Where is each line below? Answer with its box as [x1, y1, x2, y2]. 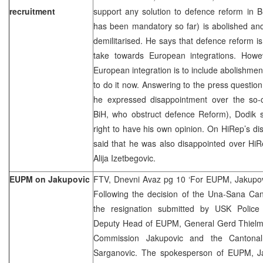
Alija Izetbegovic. [93, 151, 156, 164]
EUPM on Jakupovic [9, 173, 90, 185]
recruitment [9, 5, 55, 17]
